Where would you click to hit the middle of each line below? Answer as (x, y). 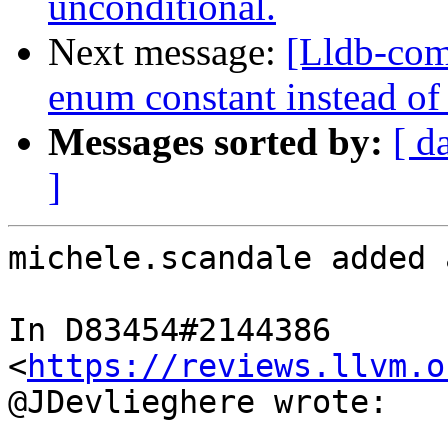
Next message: (167, 52)
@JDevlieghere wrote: (198, 402)
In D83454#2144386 (169, 330)
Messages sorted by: (215, 142)
